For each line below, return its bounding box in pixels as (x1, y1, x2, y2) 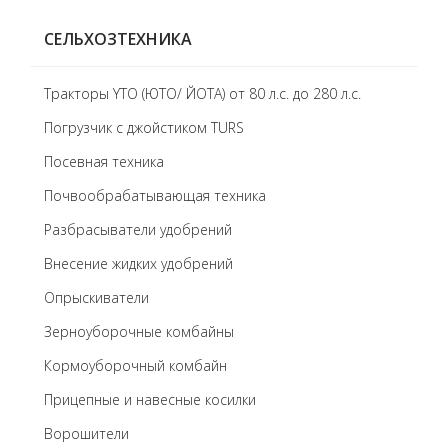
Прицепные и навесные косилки (44, 390, 256, 409)
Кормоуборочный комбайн (44, 356, 227, 375)
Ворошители (44, 424, 129, 443)
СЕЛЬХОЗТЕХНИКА (44, 28, 192, 50)
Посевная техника (44, 152, 164, 171)
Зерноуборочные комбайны (44, 322, 234, 341)
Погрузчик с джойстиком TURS (44, 118, 244, 137)
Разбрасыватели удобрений (44, 220, 232, 239)
